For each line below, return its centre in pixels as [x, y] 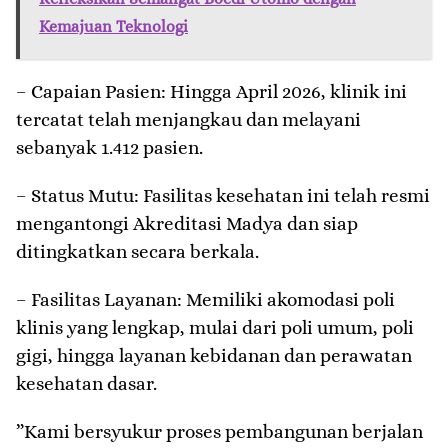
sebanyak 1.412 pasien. [109, 148]
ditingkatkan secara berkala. [137, 252]
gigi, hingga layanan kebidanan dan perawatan [214, 356]
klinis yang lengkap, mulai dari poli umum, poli [215, 328]
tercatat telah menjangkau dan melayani [188, 120]
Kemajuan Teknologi [113, 27]
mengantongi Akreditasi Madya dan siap [187, 224]
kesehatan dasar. [86, 384]
